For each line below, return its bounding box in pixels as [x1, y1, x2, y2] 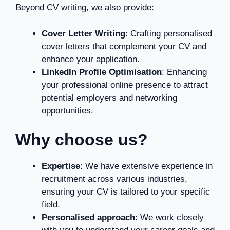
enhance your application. [42, 54, 140, 64]
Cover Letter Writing [42, 28, 125, 39]
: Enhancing [162, 67, 207, 77]
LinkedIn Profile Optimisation [42, 67, 162, 77]
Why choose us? [15, 130, 148, 149]
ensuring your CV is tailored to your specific [42, 187, 210, 197]
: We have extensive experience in [80, 161, 213, 171]
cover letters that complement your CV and [42, 41, 206, 51]
